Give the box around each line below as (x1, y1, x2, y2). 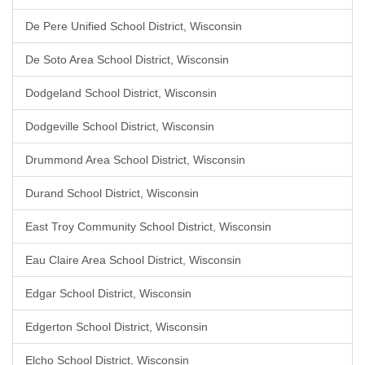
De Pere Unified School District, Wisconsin (25, 20, 242, 33)
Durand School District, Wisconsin (25, 187, 199, 200)
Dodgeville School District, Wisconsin (25, 120, 214, 133)
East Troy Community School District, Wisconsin (25, 220, 271, 233)
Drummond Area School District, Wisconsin (25, 153, 245, 166)
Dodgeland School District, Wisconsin (25, 86, 217, 99)
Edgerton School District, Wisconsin (25, 320, 208, 333)
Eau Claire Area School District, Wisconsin (25, 253, 241, 266)
